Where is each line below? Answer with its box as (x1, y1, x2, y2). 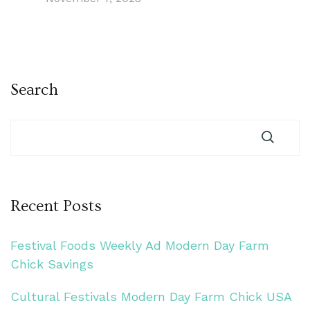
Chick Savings (10, 256, 93, 271)
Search (10, 80, 58, 99)
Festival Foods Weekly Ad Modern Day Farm (10, 237, 269, 253)
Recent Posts (10, 196, 102, 215)
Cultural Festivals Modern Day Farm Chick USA (10, 289, 291, 304)
